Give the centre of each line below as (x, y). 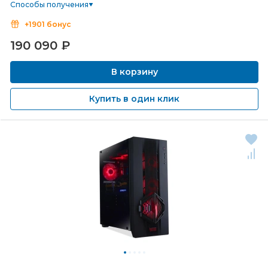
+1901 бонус (48, 24)
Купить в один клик (134, 99)
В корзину (134, 72)
